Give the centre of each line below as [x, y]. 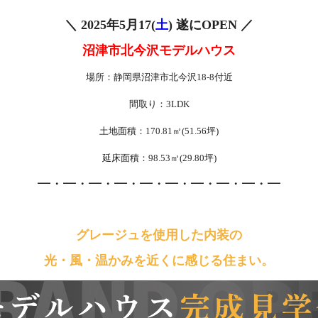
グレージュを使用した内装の [159, 235]
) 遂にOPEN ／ [211, 25]
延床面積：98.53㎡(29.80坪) [159, 158]
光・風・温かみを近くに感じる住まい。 [159, 261]
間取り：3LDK [159, 104]
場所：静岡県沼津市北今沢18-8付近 [159, 77]
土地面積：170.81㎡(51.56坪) [159, 131]
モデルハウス [197, 50]
